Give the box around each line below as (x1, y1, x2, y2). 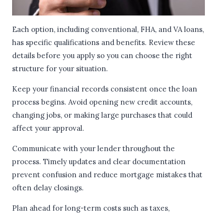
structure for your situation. (12, 64, 108, 74)
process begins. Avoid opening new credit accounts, (12, 97, 192, 107)
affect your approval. (12, 124, 84, 133)
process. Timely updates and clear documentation (12, 157, 186, 167)
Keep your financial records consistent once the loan (12, 84, 197, 94)
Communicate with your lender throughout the (12, 144, 175, 154)
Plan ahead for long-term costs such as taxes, (12, 203, 170, 213)
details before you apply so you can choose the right (12, 51, 192, 61)
